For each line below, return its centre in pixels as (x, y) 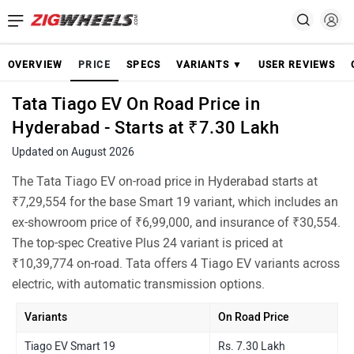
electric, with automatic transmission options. (138, 284)
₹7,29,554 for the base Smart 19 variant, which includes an (175, 202)
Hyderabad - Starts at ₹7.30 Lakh (145, 128)
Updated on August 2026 (73, 152)
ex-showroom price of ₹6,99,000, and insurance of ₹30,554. (176, 222)
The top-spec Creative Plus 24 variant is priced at (147, 243)
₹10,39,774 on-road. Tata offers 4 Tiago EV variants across (176, 264)
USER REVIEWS (297, 65)
